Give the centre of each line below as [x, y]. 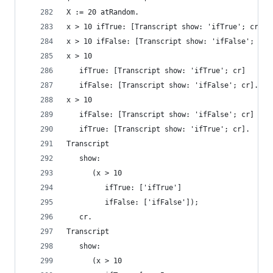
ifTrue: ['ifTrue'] [124, 188]
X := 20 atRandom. [103, 12]
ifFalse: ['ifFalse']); [133, 202]
